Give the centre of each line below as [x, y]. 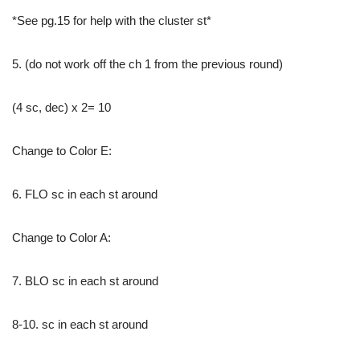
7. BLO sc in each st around [85, 281]
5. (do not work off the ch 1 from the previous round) [147, 64]
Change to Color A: [61, 238]
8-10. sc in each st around [80, 325]
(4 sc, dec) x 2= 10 [61, 108]
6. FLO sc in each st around [85, 194]
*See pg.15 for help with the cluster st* [112, 21]
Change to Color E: [62, 151]
